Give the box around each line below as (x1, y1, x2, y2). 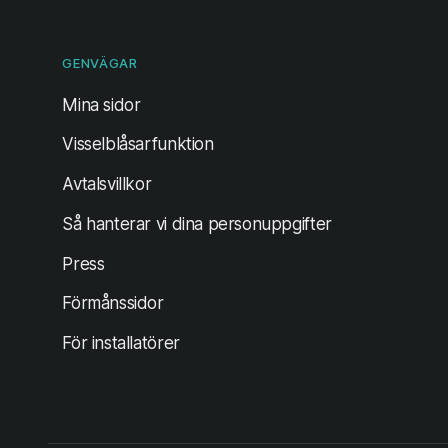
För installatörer (62, 333, 180, 354)
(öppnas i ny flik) (139, 93, 264, 114)
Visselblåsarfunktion (62, 134, 214, 155)
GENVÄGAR (62, 56, 138, 72)
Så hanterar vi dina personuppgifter (62, 213, 332, 234)
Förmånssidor (62, 293, 164, 314)
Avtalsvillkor (62, 174, 152, 195)
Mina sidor (62, 94, 141, 115)
